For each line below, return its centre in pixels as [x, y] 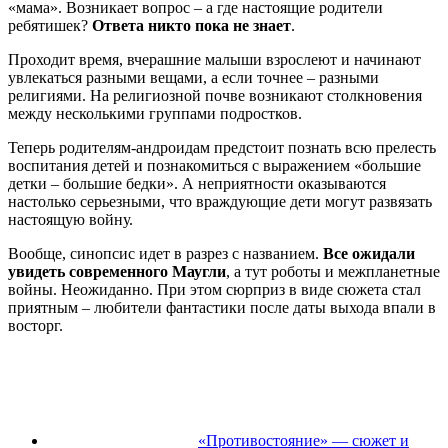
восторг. [35, 325]
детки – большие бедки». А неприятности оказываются [197, 183]
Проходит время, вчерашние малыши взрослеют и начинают [214, 59]
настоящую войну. [70, 219]
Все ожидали [369, 253]
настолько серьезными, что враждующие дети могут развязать [220, 201]
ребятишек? [50, 25]
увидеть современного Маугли [117, 271]
